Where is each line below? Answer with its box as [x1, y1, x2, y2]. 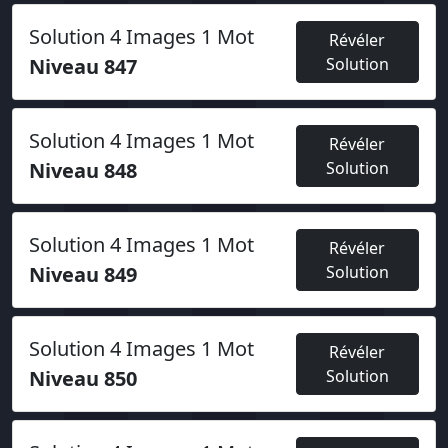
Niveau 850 [29, 365, 137, 392]
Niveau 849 [29, 261, 137, 288]
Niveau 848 [29, 157, 137, 184]
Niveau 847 [29, 53, 137, 80]
